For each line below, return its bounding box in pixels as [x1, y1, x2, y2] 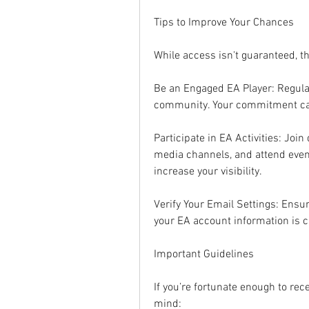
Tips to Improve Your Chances [154, 15, 294, 30]
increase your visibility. [154, 164, 262, 179]
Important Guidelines [154, 247, 254, 261]
